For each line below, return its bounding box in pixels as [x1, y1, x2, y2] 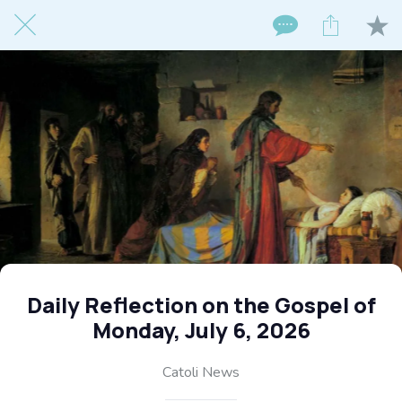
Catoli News [162, 362, 240, 382]
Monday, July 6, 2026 [92, 315, 310, 345]
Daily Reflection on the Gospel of [26, 290, 376, 319]
